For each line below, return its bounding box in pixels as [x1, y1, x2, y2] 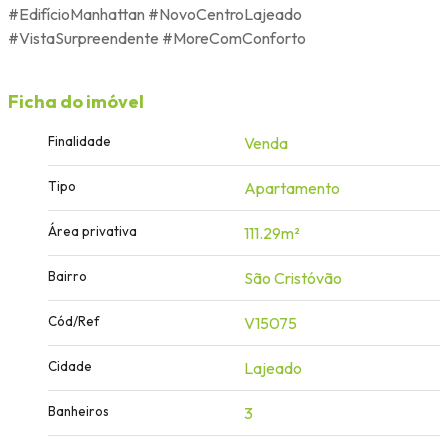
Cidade [48, 357, 92, 374]
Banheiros [48, 402, 109, 419]
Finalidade [48, 132, 111, 149]
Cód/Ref [48, 312, 99, 329]
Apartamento [244, 177, 340, 198]
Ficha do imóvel [8, 89, 144, 113]
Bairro [48, 267, 87, 284]
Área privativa [48, 222, 137, 239]
